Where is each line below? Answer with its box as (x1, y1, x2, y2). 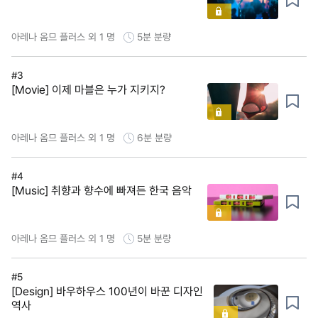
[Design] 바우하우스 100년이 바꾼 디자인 (11, 284, 203, 298)
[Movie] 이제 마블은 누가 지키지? (11, 82, 165, 97)
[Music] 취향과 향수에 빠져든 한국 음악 (11, 183, 192, 197)
